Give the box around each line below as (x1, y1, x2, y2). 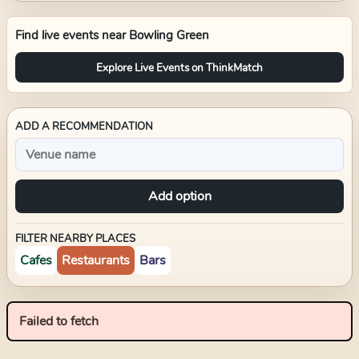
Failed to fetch (19, 313, 99, 330)
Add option (147, 188, 212, 205)
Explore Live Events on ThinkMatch (96, 59, 263, 75)
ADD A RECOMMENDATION (15, 119, 153, 134)
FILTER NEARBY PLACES (15, 232, 135, 246)
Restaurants (62, 252, 130, 269)
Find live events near (15, 27, 129, 43)
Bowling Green (129, 27, 209, 43)
